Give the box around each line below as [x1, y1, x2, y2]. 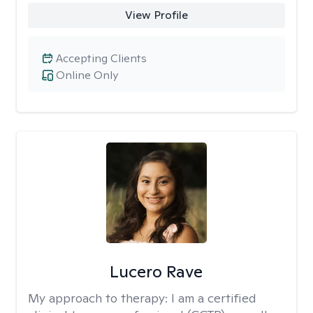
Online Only [56, 68, 118, 82]
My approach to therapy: [28, 290, 171, 306]
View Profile [124, 8, 188, 22]
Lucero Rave [110, 261, 203, 282]
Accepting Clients [56, 51, 147, 66]
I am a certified [171, 290, 256, 306]
